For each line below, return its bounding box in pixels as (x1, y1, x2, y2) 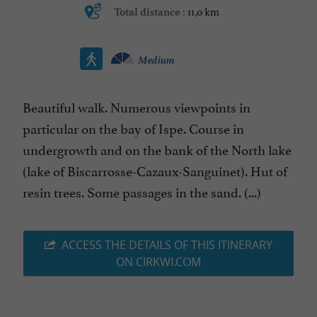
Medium (137, 50, 175, 67)
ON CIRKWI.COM (116, 254, 201, 270)
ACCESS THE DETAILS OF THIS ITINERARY (62, 237, 272, 253)
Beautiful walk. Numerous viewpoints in (23, 96, 250, 117)
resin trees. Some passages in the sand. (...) (23, 181, 261, 202)
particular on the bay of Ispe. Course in (23, 117, 244, 138)
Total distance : (113, 6, 188, 19)
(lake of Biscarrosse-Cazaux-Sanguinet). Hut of (23, 160, 287, 180)
